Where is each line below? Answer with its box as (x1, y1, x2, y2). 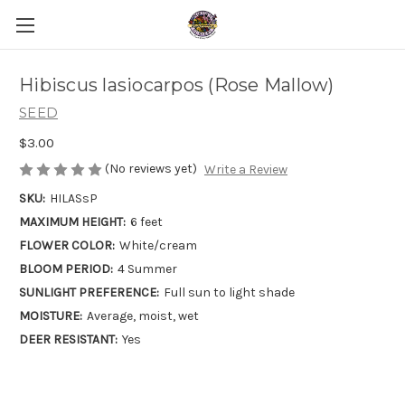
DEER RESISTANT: (19, 332, 118, 348)
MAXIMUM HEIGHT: (19, 214, 126, 231)
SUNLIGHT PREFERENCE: (19, 285, 159, 301)
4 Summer (117, 261, 177, 278)
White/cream (118, 238, 197, 254)
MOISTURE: (19, 308, 82, 325)
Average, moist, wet (86, 308, 199, 325)
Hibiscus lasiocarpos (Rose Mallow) (19, 74, 334, 97)
